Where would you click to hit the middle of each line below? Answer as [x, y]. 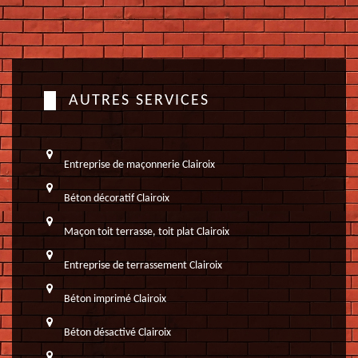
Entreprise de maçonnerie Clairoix [139, 165]
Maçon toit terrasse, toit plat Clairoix [147, 232]
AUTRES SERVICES [139, 100]
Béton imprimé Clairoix [115, 299]
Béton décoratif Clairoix [117, 198]
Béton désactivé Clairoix [117, 332]
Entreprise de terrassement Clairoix [143, 265]
